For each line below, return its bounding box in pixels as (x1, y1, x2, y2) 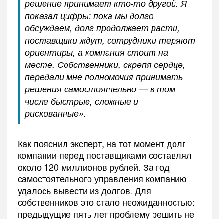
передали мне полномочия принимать (24, 70, 183, 83)
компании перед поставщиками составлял (17, 149, 192, 162)
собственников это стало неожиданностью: (17, 196, 195, 209)
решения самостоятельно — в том (24, 83, 175, 95)
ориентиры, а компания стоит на (24, 46, 168, 59)
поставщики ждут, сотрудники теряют (24, 34, 195, 46)
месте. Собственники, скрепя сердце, (24, 58, 185, 71)
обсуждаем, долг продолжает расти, (24, 22, 180, 34)
